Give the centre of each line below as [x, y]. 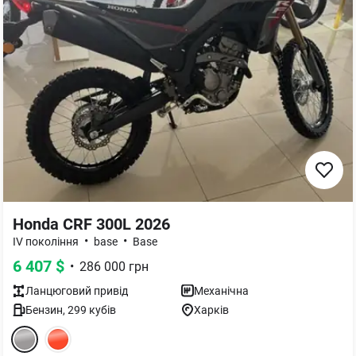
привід [110, 291]
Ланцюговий [58, 291]
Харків [211, 310]
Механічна [221, 291]
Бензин [44, 310]
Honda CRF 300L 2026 [91, 224]
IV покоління [46, 242]
